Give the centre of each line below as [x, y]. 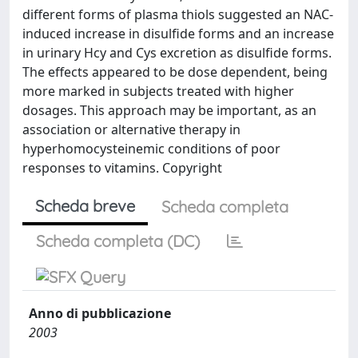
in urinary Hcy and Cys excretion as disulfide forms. [177, 53]
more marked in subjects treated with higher [158, 91]
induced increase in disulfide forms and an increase [178, 34]
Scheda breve [85, 206]
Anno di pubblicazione [100, 313]
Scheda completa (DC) [118, 241]
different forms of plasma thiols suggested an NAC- [178, 14]
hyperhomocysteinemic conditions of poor [151, 149]
